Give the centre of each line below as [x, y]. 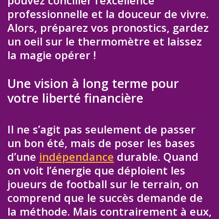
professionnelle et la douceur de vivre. [108, 14]
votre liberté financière [75, 98]
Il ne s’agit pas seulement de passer [101, 129]
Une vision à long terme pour [93, 83]
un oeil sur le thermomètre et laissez [105, 41]
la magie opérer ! [52, 55]
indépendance [77, 157]
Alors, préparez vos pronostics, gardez [108, 28]
